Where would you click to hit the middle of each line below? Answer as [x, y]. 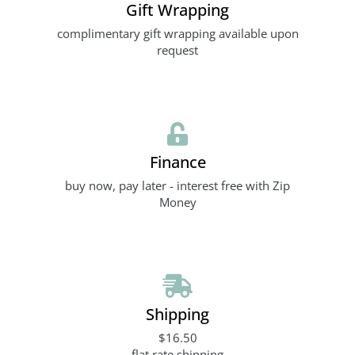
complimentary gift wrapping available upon [177, 34]
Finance [177, 162]
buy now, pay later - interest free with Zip [177, 186]
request [177, 50]
